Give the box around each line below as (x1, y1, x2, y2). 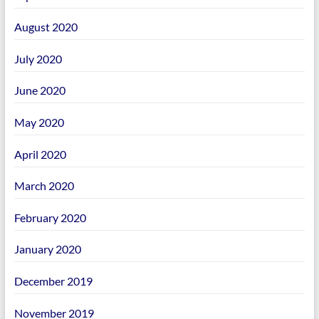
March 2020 (14, 179, 74, 193)
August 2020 (14, 20, 78, 34)
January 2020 (14, 242, 81, 256)
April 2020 (14, 147, 66, 161)
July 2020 (14, 51, 62, 66)
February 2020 (14, 210, 86, 224)
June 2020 (14, 83, 66, 98)
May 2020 (14, 115, 64, 129)
